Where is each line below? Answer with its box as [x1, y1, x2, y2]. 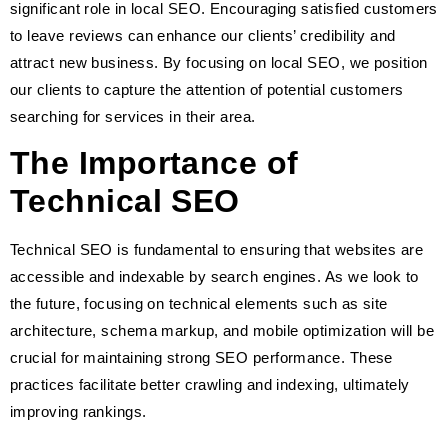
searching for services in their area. [10, 107, 256, 125]
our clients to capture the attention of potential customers [10, 80, 404, 98]
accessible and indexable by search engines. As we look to [10, 268, 419, 286]
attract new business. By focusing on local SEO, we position [10, 53, 428, 71]
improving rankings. [10, 403, 147, 421]
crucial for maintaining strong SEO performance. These [10, 349, 393, 367]
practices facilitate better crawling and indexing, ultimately [10, 376, 410, 394]
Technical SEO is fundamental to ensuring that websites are [10, 241, 424, 259]
